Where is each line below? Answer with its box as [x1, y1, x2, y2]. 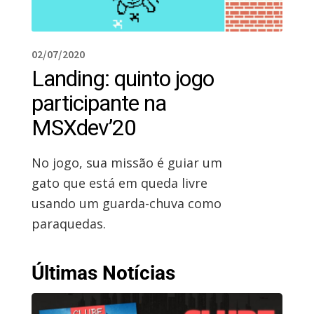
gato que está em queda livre [31, 174, 207, 191]
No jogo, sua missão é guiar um [31, 153, 222, 171]
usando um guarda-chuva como [31, 194, 221, 212]
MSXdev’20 [31, 114, 136, 141]
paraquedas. [31, 214, 106, 232]
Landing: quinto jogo [31, 64, 214, 92]
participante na [31, 89, 166, 116]
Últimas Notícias [31, 261, 175, 285]
